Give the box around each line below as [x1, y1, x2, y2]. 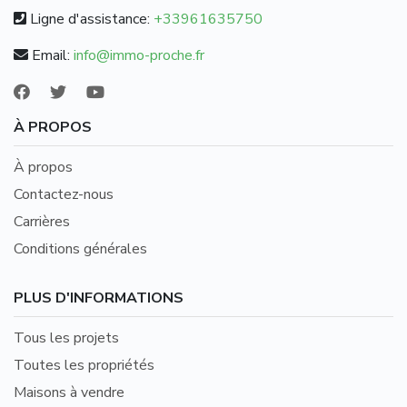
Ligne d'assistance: [30, 9, 150, 30]
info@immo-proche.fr [74, 45, 204, 66]
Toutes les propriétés [14, 355, 154, 376]
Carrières [14, 212, 70, 233]
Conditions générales [14, 239, 147, 260]
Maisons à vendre [14, 382, 124, 403]
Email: [32, 45, 70, 66]
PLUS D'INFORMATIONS [14, 288, 184, 309]
